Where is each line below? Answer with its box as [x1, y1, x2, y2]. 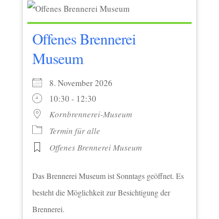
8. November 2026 [49, 77, 124, 88]
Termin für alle [49, 125, 100, 136]
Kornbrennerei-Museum [49, 108, 132, 120]
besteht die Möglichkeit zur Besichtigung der [32, 187, 170, 197]
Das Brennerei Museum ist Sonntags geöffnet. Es [32, 170, 184, 181]
